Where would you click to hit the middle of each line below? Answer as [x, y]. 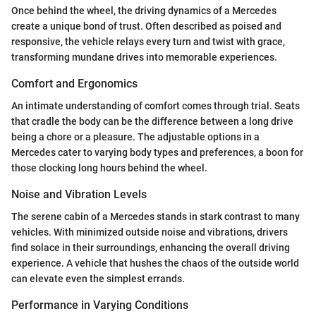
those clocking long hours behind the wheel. [109, 168]
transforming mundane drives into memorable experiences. [144, 57]
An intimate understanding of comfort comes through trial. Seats [156, 105]
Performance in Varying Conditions [100, 305]
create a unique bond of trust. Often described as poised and [146, 26]
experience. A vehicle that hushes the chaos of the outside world [155, 263]
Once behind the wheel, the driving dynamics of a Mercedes [144, 10]
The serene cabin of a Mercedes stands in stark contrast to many [156, 217]
